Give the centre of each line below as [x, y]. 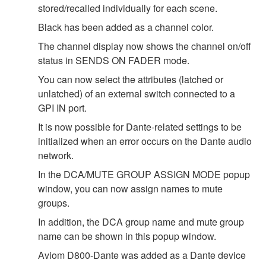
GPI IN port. [62, 107]
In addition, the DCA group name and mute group [141, 221]
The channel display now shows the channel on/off [145, 46]
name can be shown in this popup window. [127, 236]
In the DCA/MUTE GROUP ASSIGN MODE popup [144, 174]
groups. [54, 202]
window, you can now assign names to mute [130, 188]
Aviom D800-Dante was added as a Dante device [142, 255]
